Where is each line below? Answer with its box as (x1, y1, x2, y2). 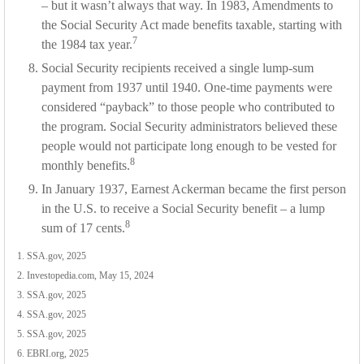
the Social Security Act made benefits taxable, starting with (41, 18, 342, 32)
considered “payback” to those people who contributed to (41, 100, 335, 115)
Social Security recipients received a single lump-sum (41, 61, 314, 76)
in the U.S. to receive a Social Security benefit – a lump (41, 201, 325, 216)
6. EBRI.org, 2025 (17, 348, 89, 360)
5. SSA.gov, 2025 (17, 328, 86, 340)
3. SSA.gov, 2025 (17, 289, 86, 301)
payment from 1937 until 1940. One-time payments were (41, 80, 332, 95)
